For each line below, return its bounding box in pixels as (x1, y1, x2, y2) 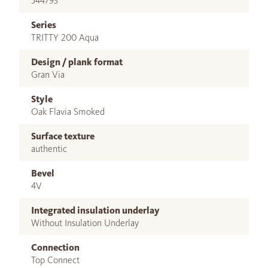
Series (31, 19, 56, 31)
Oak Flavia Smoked (31, 106, 105, 118)
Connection (31, 242, 80, 254)
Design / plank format (31, 56, 123, 68)
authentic (31, 143, 67, 155)
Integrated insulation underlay (31, 205, 160, 217)
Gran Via (31, 69, 65, 81)
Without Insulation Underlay (31, 217, 139, 229)
